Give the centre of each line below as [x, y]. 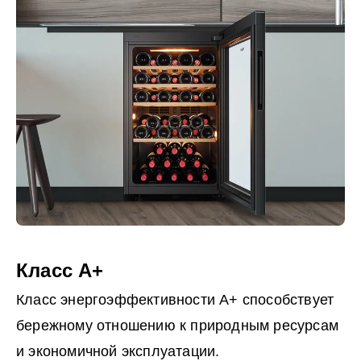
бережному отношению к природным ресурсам [178, 326]
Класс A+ [60, 271]
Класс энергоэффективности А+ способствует [175, 300]
